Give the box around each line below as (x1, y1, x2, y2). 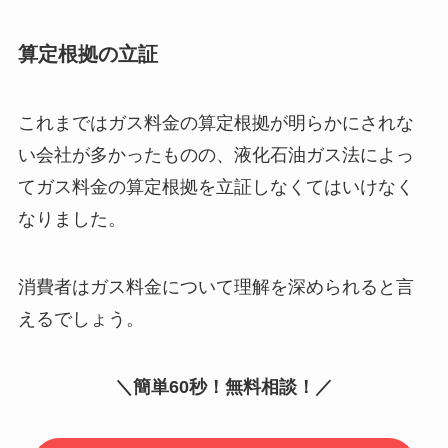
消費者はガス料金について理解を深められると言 (17, 276, 414, 297)
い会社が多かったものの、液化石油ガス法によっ (17, 144, 414, 165)
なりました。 (17, 208, 126, 229)
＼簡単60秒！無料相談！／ (115, 376, 333, 397)
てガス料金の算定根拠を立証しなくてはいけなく (17, 176, 414, 197)
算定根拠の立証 (17, 42, 158, 65)
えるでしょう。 (17, 308, 144, 329)
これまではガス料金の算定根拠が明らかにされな (17, 112, 414, 133)
